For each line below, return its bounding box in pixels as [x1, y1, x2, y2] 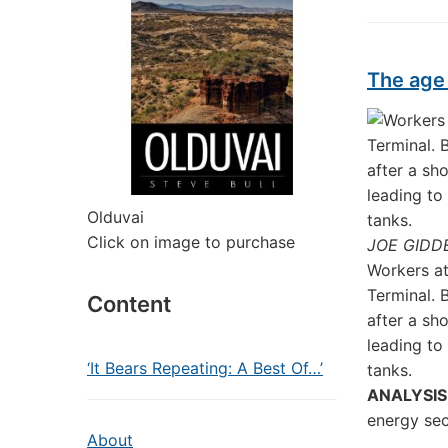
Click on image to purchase [87, 232, 295, 252]
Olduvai [87, 207, 144, 227]
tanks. [367, 360, 412, 380]
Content [87, 291, 171, 317]
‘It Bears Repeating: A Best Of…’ [87, 358, 323, 378]
